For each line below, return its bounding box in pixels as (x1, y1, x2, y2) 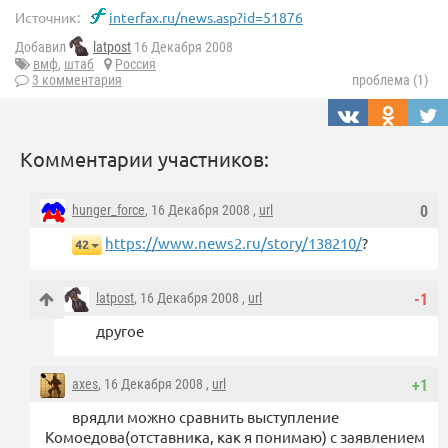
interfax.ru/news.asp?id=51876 (109, 8, 303, 26)
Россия (115, 56, 156, 73)
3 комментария (32, 72, 122, 89)
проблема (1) (352, 72, 428, 89)
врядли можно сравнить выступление (72, 407, 339, 427)
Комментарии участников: (20, 146, 269, 172)
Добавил (15, 39, 69, 56)
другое (96, 321, 144, 341)
